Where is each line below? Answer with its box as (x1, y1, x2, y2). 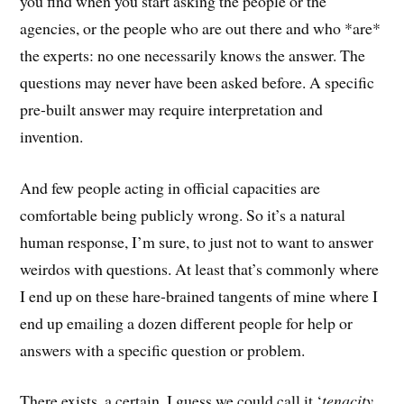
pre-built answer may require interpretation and (20, 97, 324, 120)
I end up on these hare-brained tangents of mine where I (20, 284, 379, 307)
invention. (20, 124, 84, 147)
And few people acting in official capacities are (20, 176, 321, 198)
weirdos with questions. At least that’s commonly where (20, 257, 380, 280)
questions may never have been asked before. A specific (20, 70, 375, 93)
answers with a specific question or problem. (20, 338, 306, 361)
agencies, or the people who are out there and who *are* (20, 16, 381, 39)
